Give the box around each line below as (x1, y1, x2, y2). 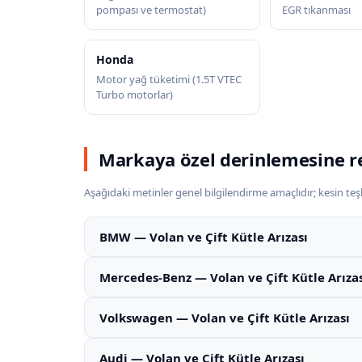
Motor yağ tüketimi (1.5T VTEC (96, 72, 242, 86)
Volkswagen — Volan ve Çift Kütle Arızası (99, 309, 350, 326)
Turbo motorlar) (96, 87, 173, 102)
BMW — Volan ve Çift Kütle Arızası (99, 229, 308, 245)
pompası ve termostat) (96, 2, 206, 17)
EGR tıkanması (281, 2, 351, 17)
